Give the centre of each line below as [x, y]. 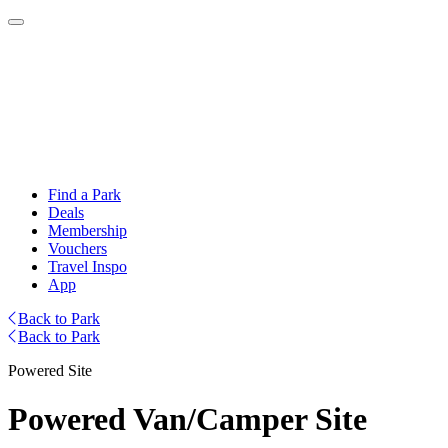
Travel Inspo [87, 266]
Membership [87, 230]
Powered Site [50, 370]
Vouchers [77, 248]
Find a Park [84, 194]
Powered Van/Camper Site [187, 419]
